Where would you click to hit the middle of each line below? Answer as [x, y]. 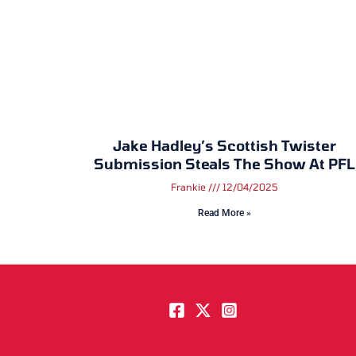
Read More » [224, 213]
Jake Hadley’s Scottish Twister [224, 145]
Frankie [189, 186]
